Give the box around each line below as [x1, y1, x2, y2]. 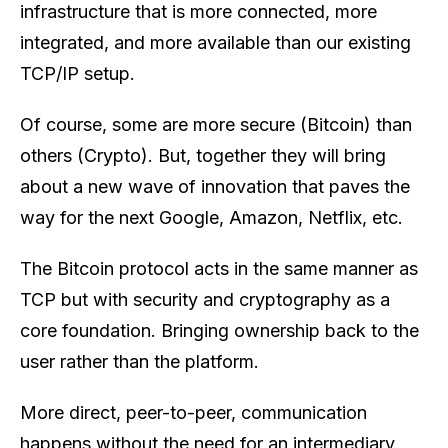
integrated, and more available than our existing [20, 32, 411, 54]
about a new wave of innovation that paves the [20, 176, 410, 198]
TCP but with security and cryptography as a [20, 289, 390, 311]
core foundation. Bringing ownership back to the [20, 320, 419, 342]
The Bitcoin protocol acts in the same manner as [20, 258, 418, 280]
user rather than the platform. [20, 351, 259, 373]
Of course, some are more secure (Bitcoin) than [20, 114, 412, 136]
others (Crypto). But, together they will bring [20, 145, 386, 167]
